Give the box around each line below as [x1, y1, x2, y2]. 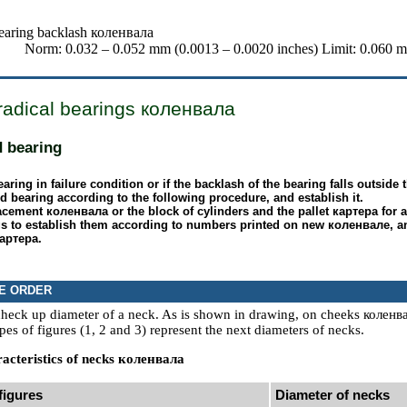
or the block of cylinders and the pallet [108, 204, 333, 218]
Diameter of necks [275, 387, 390, 402]
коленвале [328, 218, 390, 232]
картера [333, 204, 378, 218]
